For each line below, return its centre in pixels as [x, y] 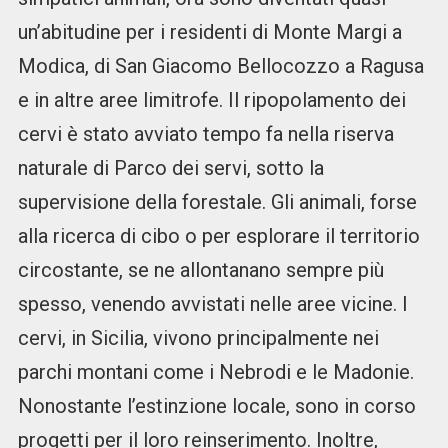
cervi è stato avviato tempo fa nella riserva [205, 134]
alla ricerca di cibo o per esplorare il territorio [218, 236]
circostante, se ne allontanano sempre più [200, 270]
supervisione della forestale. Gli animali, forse [217, 202]
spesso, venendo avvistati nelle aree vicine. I [212, 304]
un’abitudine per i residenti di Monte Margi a [209, 32]
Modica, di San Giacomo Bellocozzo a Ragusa [220, 66]
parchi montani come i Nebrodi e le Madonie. [215, 372]
